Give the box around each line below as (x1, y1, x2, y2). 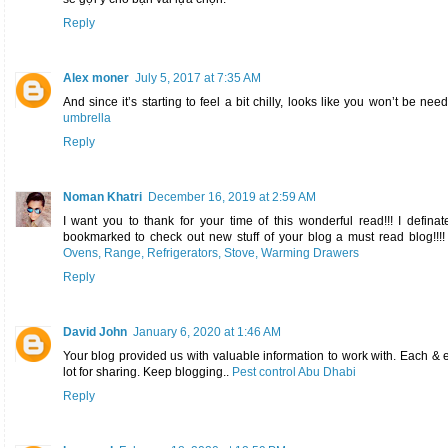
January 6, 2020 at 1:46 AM (132, 324, 281, 339)
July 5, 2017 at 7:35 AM (134, 70, 261, 85)
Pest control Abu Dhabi (231, 364, 356, 379)
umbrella (62, 110, 111, 125)
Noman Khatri (62, 189, 142, 204)
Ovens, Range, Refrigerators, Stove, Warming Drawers (62, 245, 359, 260)
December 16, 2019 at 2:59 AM (147, 189, 316, 204)
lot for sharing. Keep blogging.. (62, 364, 232, 379)
